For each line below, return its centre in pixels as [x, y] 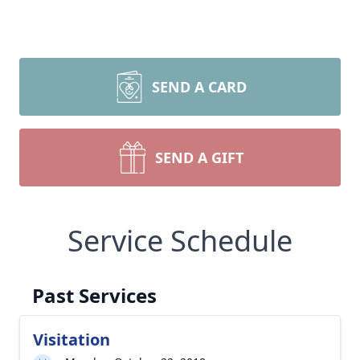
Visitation [72, 340]
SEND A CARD [199, 87]
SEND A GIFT [199, 157]
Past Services [94, 295]
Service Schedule [180, 241]
